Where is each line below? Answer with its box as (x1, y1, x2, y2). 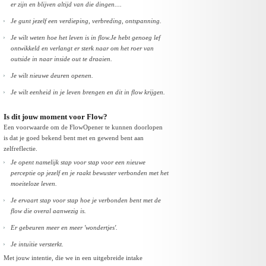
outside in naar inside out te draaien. (11, 56, 112, 62)
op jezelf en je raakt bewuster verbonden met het (37, 170, 169, 176)
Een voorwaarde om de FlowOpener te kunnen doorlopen (4, 124, 163, 131)
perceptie (11, 170, 37, 176)
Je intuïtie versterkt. (11, 241, 64, 248)
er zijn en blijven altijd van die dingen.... (11, 1, 122, 8)
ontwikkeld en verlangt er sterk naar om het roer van (11, 45, 154, 52)
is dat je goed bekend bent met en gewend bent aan (4, 135, 144, 141)
